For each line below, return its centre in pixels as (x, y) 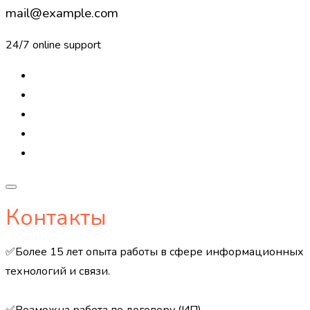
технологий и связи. (58, 272)
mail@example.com (62, 13)
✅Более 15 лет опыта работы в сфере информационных (155, 252)
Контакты (56, 217)
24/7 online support (53, 45)
